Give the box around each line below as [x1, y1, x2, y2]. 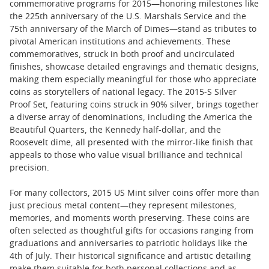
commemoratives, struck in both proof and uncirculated [10, 50, 235, 59]
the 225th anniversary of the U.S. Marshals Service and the [10, 13, 246, 21]
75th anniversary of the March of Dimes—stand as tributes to [10, 25, 256, 34]
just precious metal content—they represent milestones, [10, 202, 237, 210]
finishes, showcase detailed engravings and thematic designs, [10, 63, 259, 71]
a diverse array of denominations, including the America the [10, 113, 252, 122]
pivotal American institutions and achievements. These [10, 38, 231, 46]
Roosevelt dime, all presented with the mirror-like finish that [10, 139, 253, 147]
